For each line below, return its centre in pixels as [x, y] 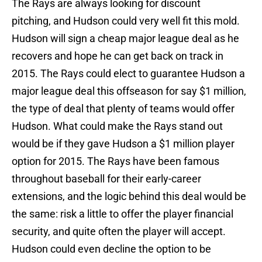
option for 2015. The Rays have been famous [116, 161]
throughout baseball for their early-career [106, 179]
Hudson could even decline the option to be [111, 249]
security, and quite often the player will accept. [119, 232]
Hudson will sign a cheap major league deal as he [125, 39]
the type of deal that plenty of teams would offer [123, 109]
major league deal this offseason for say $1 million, [129, 91]
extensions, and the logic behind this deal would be [129, 196]
